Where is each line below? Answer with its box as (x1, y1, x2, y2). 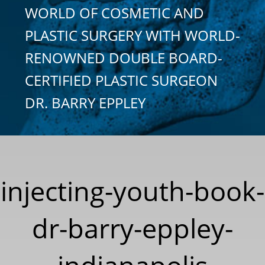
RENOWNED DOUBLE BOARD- (25, 47, 222, 67)
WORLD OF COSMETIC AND (25, 2, 204, 22)
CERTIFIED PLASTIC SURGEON (25, 70, 218, 90)
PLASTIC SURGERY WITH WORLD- (25, 25, 240, 45)
